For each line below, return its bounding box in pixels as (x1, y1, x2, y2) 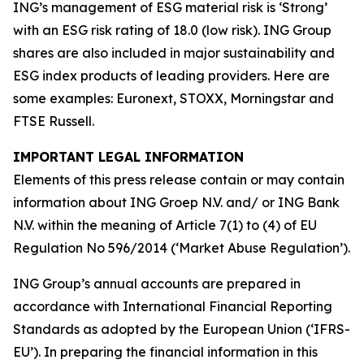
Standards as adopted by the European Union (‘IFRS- (13, 321, 350, 337)
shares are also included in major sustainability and (13, 45, 335, 61)
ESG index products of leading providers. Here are (13, 67, 330, 84)
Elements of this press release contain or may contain (13, 171, 344, 188)
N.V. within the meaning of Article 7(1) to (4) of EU (13, 217, 317, 233)
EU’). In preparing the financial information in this (13, 344, 318, 360)
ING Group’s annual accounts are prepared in (13, 275, 301, 292)
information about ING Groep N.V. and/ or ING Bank (13, 194, 340, 210)
